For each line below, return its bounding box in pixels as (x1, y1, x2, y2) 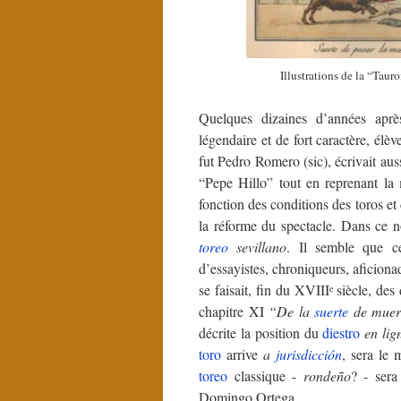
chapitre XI (199, 302, 269, 320)
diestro (322, 323, 361, 342)
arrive (221, 345, 263, 363)
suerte (314, 302, 349, 320)
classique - (227, 366, 303, 385)
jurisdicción (275, 345, 342, 363)
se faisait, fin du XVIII (199, 280, 329, 299)
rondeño (303, 366, 351, 385)
